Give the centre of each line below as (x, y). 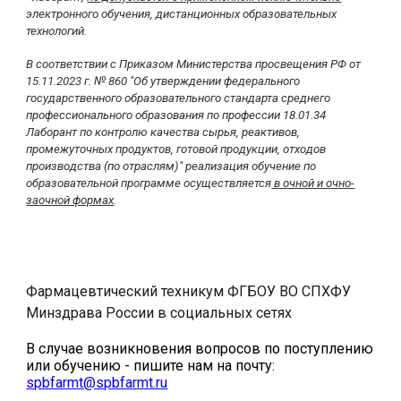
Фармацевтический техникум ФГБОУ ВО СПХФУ (189, 291)
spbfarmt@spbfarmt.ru (97, 383)
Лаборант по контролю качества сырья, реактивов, (163, 132)
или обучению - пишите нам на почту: (151, 366)
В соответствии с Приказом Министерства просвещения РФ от (194, 64)
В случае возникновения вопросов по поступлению (200, 349)
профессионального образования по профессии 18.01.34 (176, 115)
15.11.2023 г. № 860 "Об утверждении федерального (163, 81)
